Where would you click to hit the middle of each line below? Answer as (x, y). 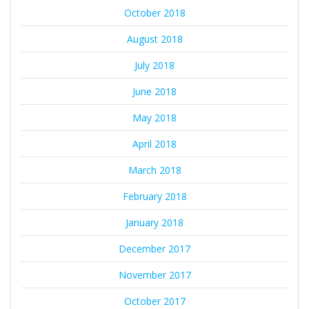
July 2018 (154, 65)
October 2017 (154, 301)
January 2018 (154, 222)
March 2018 (154, 170)
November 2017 (154, 275)
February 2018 (154, 196)
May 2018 (154, 117)
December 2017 (154, 248)
